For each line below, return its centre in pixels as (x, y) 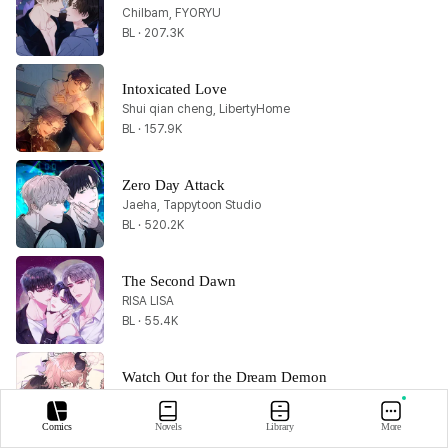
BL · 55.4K (150, 320)
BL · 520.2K (153, 224)
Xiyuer (139, 396)
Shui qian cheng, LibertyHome (206, 108)
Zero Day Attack (173, 184)
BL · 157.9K (152, 128)
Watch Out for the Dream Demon (224, 376)
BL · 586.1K (152, 416)
